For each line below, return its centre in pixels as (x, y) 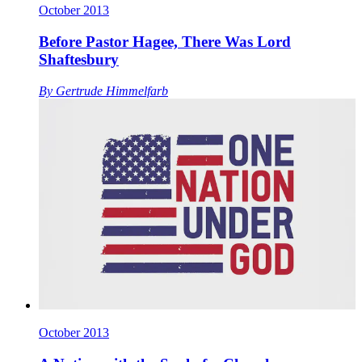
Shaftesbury (79, 59)
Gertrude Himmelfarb (112, 90)
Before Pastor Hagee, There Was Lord (165, 41)
